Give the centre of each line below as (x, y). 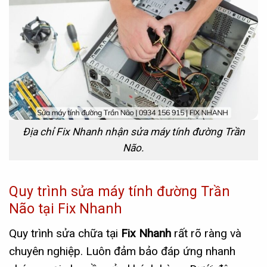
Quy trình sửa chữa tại (65, 233)
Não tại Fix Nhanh (66, 209)
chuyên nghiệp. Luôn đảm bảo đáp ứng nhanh (122, 251)
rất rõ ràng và (206, 233)
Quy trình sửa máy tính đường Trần (119, 192)
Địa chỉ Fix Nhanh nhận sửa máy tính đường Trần (133, 132)
